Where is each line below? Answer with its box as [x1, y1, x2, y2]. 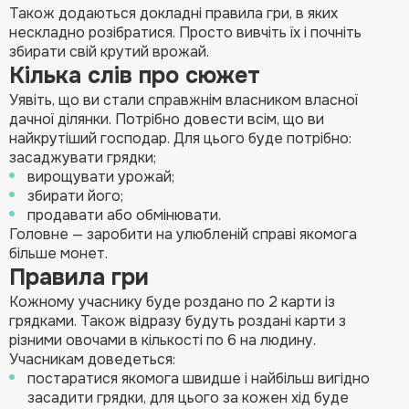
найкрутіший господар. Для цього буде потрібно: [9, 128, 351, 148]
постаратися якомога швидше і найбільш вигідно [27, 368, 370, 388]
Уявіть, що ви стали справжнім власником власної [9, 89, 358, 110]
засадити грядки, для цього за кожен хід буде [27, 387, 349, 407]
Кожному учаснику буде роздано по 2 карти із [9, 291, 335, 311]
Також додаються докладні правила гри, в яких [9, 3, 338, 23]
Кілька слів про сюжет [9, 60, 260, 90]
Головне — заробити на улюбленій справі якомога [9, 224, 357, 244]
